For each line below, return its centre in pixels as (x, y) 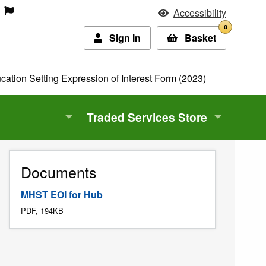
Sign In (125, 38)
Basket (200, 38)
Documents (58, 172)
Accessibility (200, 13)
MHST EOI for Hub (61, 194)
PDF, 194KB (42, 210)
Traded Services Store (147, 117)
